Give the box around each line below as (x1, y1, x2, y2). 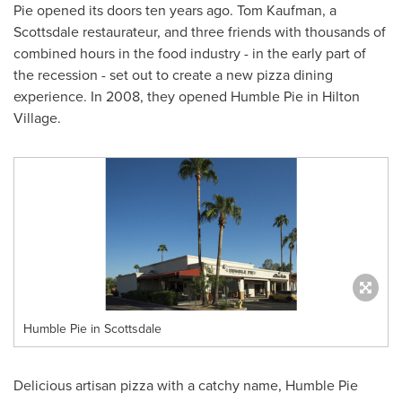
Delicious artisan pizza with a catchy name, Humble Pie (13, 375, 358, 395)
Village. (13, 108, 61, 127)
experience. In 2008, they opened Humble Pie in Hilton (13, 86, 360, 106)
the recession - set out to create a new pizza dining (13, 65, 333, 84)
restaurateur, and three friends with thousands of (79, 22, 386, 41)
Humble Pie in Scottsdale (23, 319, 162, 337)
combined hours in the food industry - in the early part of (13, 43, 366, 63)
